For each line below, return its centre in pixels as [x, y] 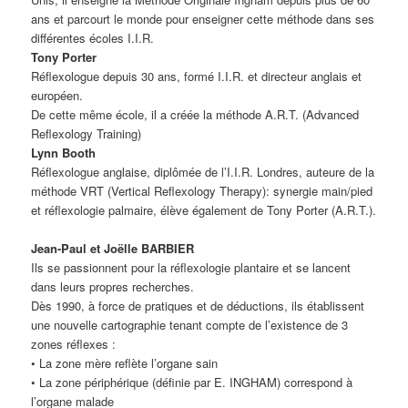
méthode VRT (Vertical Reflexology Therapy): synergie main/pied [202, 190]
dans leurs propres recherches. [113, 287]
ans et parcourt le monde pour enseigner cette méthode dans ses [203, 18]
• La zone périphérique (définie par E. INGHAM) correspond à [192, 382]
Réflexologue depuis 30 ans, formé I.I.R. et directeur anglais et [197, 76]
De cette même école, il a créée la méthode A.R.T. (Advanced [195, 114]
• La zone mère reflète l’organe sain [125, 363]
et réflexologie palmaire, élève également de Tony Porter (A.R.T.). [204, 209]
